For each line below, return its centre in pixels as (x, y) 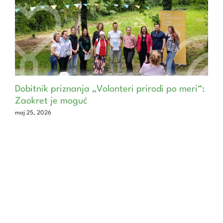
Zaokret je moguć (51, 101)
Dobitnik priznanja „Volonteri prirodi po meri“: (110, 89)
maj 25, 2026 (33, 113)
